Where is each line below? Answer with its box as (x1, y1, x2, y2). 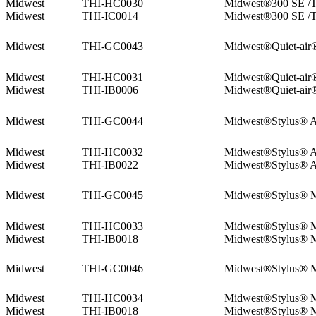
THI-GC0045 (82, 189, 143, 202)
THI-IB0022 (82, 159, 138, 171)
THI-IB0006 (82, 84, 138, 97)
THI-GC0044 (82, 115, 143, 128)
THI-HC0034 (82, 292, 143, 305)
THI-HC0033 (82, 220, 143, 233)
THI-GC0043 (82, 40, 143, 53)
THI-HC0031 (82, 71, 143, 84)
